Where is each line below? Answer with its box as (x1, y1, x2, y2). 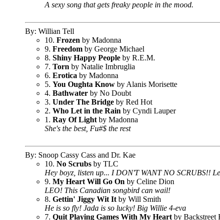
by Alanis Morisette (115, 80, 177, 88)
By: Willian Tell (25, 27, 74, 35)
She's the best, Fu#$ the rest (45, 124, 131, 133)
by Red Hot (114, 98, 152, 106)
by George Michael (82, 45, 144, 53)
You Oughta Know (53, 80, 115, 88)
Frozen (56, 36, 80, 44)
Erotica (53, 71, 77, 80)
